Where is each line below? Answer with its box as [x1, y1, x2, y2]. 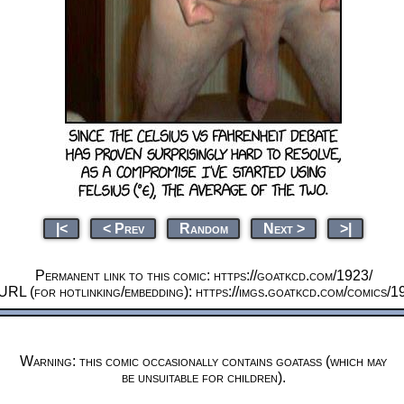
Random [179, 220, 228, 236]
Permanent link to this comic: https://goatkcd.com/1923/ [34, 267, 372, 283]
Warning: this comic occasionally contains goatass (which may [20, 353, 387, 369]
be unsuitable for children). [121, 369, 286, 385]
